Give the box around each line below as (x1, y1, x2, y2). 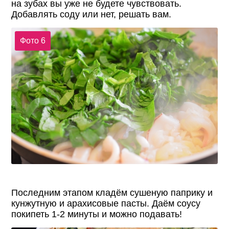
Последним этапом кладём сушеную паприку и (11, 187, 213, 198)
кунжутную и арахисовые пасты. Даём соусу (11, 198, 201, 209)
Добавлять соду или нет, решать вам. (11, 9, 172, 20)
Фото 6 (19, 36, 45, 45)
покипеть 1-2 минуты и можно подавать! (11, 209, 182, 219)
